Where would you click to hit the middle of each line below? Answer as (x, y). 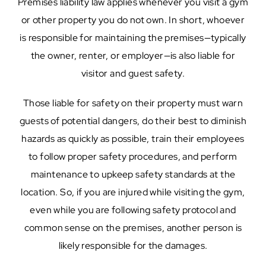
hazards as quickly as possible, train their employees (133, 138)
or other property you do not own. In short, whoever (133, 20)
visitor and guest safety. (133, 73)
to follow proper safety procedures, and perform (133, 156)
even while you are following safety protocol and (133, 210)
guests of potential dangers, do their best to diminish (133, 121)
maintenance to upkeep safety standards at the (133, 174)
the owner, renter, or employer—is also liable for (133, 55)
